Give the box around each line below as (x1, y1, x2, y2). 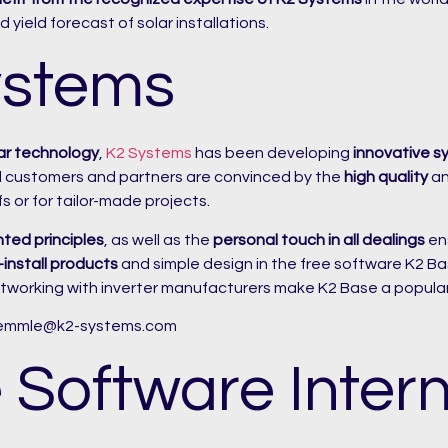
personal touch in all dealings (213, 231, 425, 248)
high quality (344, 169, 428, 186)
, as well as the (104, 231, 213, 248)
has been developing (192, 145, 353, 162)
